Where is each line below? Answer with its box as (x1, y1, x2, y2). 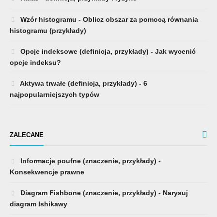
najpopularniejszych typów (10, 90, 99, 98)
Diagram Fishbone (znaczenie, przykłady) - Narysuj (18, 188, 188, 197)
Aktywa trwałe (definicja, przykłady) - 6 (18, 79, 147, 87)
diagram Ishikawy (10, 200, 67, 208)
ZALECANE (10, 131, 44, 139)
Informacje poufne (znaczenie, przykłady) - (18, 156, 161, 165)
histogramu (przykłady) (10, 26, 86, 34)
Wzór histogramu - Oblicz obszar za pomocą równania (18, 15, 198, 23)
